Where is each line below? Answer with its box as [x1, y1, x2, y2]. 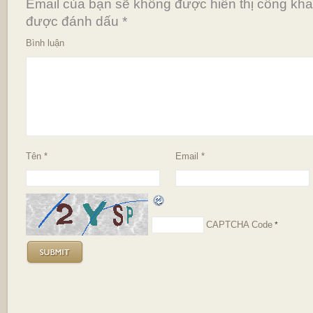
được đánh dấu [25, 14, 122, 29]
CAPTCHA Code [205, 219, 272, 230]
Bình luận [25, 38, 64, 48]
